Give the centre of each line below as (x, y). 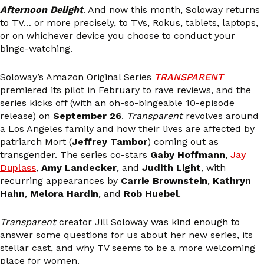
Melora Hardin (64, 194)
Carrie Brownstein (164, 181)
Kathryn (232, 181)
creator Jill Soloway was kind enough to (148, 222)
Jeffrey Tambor (110, 142)
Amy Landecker (79, 168)
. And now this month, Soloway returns (171, 10)
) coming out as (183, 142)
